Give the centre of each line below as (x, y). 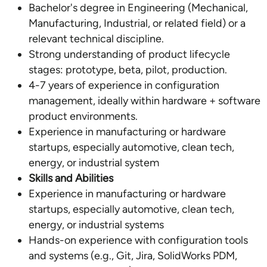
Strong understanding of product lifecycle (129, 54)
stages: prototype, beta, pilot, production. (128, 70)
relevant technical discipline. (96, 39)
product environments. (83, 116)
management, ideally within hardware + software (145, 101)
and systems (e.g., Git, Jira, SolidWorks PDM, (133, 256)
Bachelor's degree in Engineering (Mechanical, (138, 8)
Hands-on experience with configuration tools (138, 240)
